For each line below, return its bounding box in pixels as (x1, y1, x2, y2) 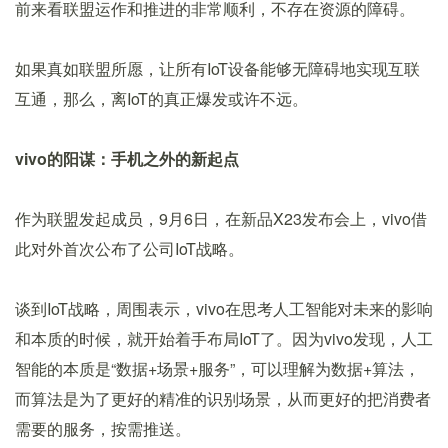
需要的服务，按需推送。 (15, 417, 191, 440)
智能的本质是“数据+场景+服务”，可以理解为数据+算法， (15, 357, 420, 380)
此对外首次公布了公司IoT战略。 (15, 237, 244, 260)
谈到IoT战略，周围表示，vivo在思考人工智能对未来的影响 (15, 297, 433, 320)
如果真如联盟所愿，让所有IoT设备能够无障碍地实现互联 (15, 57, 420, 80)
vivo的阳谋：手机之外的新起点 (15, 147, 239, 170)
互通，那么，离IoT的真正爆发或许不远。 (15, 87, 308, 110)
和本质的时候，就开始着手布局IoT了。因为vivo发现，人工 (15, 327, 433, 350)
